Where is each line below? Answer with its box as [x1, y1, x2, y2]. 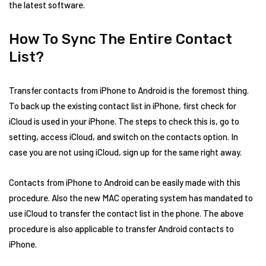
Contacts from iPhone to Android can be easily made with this [9, 177, 240, 188]
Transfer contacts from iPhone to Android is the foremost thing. [9, 85, 249, 96]
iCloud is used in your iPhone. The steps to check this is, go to [9, 116, 239, 126]
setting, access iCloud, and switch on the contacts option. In [9, 131, 238, 142]
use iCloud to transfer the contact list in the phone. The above [9, 208, 243, 218]
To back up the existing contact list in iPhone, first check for [9, 100, 236, 111]
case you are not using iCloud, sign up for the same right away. [9, 147, 242, 157]
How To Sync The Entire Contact [9, 31, 232, 47]
